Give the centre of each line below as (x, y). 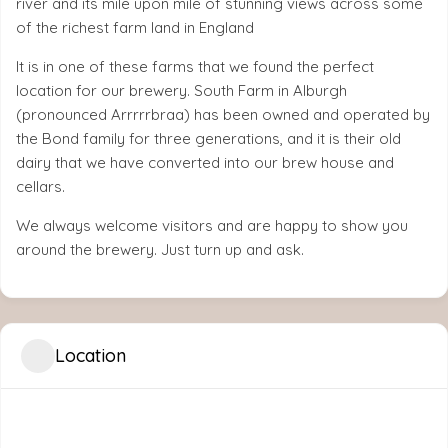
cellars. (40, 186)
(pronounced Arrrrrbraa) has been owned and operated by (223, 114)
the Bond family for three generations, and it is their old (208, 138)
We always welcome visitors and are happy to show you (212, 225)
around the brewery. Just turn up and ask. (160, 249)
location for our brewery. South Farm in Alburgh (181, 90)
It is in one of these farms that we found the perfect (195, 66)
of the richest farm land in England (135, 27)
